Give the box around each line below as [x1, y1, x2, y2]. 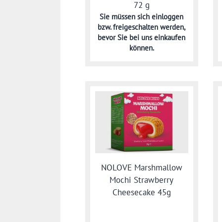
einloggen [152, 11, 184, 21]
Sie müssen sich [100, 11, 152, 21]
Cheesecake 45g [112, 186, 171, 198]
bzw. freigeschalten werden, [98, 22, 186, 32]
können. [129, 43, 154, 53]
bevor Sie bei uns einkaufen [98, 32, 186, 42]
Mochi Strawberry [110, 174, 174, 185]
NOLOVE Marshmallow [101, 162, 182, 173]
